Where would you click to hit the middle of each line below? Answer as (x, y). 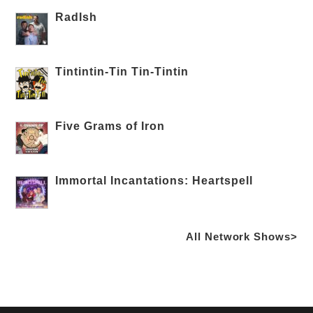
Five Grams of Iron (110, 126)
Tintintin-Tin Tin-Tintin (122, 71)
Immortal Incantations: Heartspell (154, 180)
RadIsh (77, 17)
